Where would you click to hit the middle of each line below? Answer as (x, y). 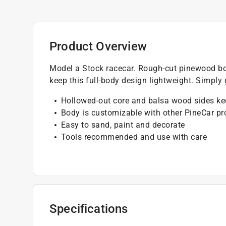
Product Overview (98, 46)
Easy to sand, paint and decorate (123, 125)
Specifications (89, 209)
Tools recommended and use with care (134, 137)
